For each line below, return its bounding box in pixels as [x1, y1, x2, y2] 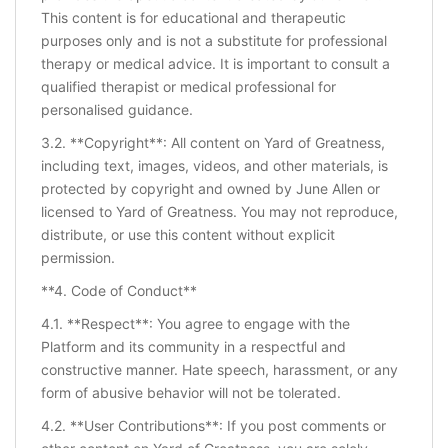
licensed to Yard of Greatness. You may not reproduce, [41, 203, 398, 221]
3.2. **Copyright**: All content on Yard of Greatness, [41, 134, 385, 152]
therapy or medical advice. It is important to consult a [41, 55, 390, 73]
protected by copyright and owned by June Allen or [41, 180, 380, 198]
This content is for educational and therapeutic [41, 9, 346, 27]
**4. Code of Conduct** [41, 282, 197, 300]
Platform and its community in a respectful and [41, 338, 346, 356]
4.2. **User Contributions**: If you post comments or [41, 417, 386, 435]
